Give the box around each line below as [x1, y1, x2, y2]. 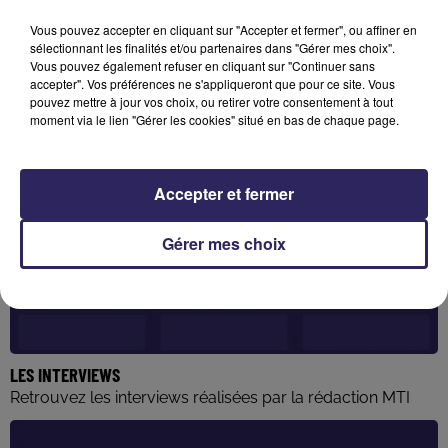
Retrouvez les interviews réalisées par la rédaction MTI [10, 388, 410, 408]
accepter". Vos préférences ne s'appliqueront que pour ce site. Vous [30, 74, 395, 92]
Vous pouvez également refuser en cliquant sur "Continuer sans [30, 56, 375, 74]
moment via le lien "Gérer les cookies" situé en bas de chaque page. [30, 110, 399, 128]
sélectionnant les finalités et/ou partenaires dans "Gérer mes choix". [30, 38, 395, 56]
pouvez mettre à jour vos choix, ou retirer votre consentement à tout [30, 92, 393, 110]
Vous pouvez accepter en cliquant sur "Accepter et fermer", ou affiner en [30, 20, 417, 38]
